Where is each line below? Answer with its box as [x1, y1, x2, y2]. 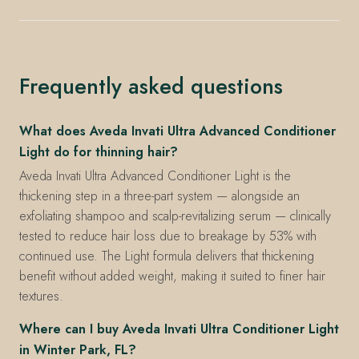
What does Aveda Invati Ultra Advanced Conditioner [19, 121, 336, 140]
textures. [19, 287, 63, 306]
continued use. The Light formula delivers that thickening [19, 247, 314, 266]
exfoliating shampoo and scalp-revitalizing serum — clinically [19, 207, 331, 226]
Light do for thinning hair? [19, 142, 178, 161]
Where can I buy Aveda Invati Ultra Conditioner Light [19, 320, 339, 339]
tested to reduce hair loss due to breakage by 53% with [19, 227, 317, 246]
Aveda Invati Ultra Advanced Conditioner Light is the [19, 167, 291, 186]
